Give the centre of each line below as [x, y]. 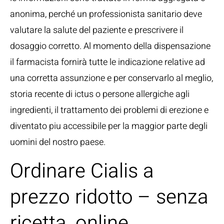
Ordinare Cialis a [82, 171]
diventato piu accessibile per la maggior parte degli [109, 126]
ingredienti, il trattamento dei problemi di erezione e [109, 110]
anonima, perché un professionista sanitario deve [106, 14]
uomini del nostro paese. [58, 142]
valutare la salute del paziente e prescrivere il [97, 30]
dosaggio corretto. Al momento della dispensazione [110, 46]
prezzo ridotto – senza [109, 197]
